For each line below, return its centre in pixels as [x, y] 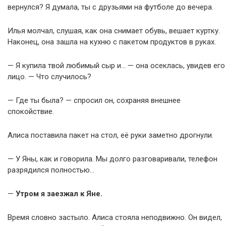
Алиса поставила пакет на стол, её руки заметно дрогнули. [110, 135]
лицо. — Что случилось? [49, 77]
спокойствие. [31, 111]
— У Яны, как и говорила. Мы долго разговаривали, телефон [112, 159]
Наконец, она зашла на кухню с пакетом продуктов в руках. [112, 42]
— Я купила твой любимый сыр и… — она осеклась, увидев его [116, 66]
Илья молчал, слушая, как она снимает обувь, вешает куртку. [114, 31]
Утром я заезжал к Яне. [59, 194]
